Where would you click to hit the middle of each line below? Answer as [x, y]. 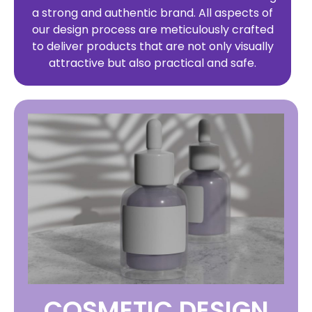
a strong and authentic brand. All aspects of [153, 13]
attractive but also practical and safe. [153, 63]
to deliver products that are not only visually [153, 47]
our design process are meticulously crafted [153, 30]
